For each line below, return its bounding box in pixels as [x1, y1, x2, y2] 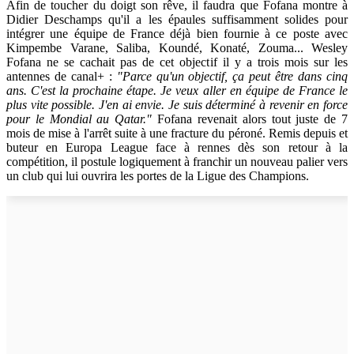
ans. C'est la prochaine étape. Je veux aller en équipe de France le [6, 84, 348, 98]
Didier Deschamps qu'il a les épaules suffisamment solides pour [6, 13, 348, 27]
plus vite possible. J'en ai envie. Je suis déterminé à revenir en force [6, 98, 348, 112]
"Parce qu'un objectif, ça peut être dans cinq [116, 70, 348, 84]
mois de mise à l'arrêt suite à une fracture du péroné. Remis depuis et [6, 126, 348, 141]
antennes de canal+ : [6, 70, 117, 84]
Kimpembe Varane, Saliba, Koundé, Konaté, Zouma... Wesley [6, 41, 348, 55]
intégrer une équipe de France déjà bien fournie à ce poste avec [6, 27, 348, 41]
